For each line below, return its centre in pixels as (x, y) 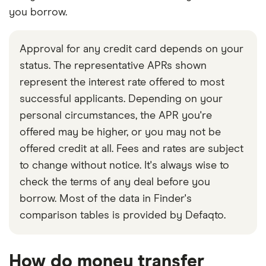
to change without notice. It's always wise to (124, 165)
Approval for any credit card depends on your (132, 49)
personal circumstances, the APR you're (116, 115)
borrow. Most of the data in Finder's (106, 199)
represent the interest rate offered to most (122, 82)
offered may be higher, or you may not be (120, 132)
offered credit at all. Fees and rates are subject (132, 149)
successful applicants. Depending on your (121, 99)
